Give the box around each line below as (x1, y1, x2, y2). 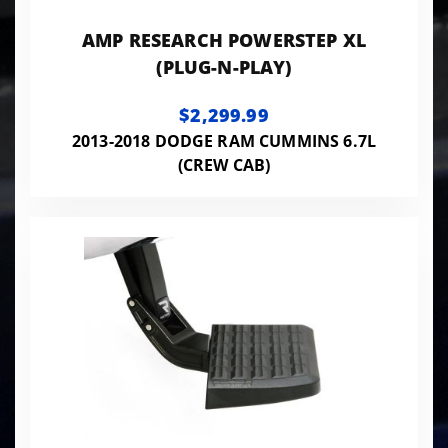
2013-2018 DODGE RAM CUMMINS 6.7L (71, 129, 377, 152)
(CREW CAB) (177, 153, 271, 176)
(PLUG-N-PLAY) (156, 54, 292, 79)
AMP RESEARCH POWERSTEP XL (82, 27, 366, 52)
